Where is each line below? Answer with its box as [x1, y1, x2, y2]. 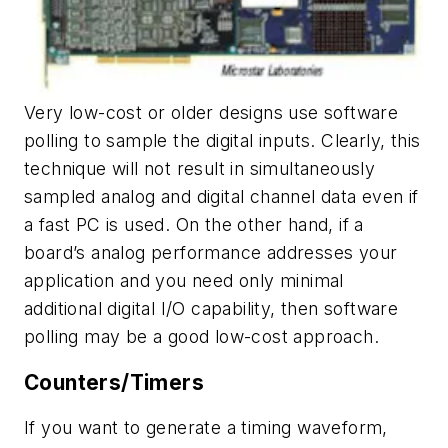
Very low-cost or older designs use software [24, 101, 399, 123]
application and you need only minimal [24, 269, 344, 291]
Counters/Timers [24, 369, 204, 395]
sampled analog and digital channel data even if [24, 185, 419, 207]
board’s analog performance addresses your [24, 241, 398, 263]
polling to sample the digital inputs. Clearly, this [24, 129, 421, 151]
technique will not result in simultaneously [24, 157, 376, 179]
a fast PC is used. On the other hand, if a [24, 213, 364, 235]
